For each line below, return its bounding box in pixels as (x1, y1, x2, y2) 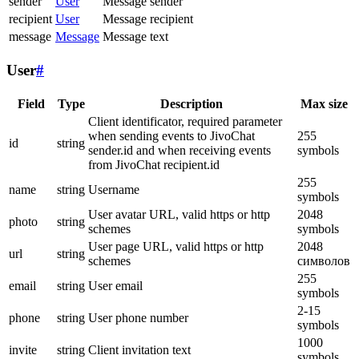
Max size (300, 96, 348, 111)
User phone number (88, 310, 188, 325)
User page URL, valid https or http (88, 239, 264, 253)
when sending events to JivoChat (88, 128, 255, 143)
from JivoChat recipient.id (88, 157, 220, 171)
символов (297, 253, 350, 268)
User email (88, 278, 143, 292)
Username (88, 182, 139, 196)
